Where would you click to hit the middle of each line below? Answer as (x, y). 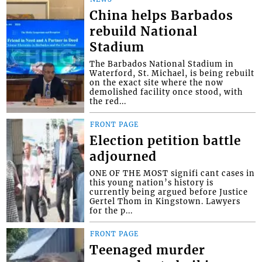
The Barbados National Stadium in (162, 64)
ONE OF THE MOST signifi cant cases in (173, 173)
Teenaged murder (148, 251)
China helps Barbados (162, 16)
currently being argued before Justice (169, 192)
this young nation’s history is (152, 183)
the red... (108, 101)
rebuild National (144, 32)
